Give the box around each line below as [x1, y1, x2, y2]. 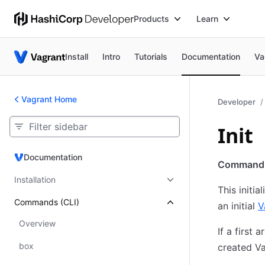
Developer [218, 97, 256, 106]
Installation [14, 174, 56, 185]
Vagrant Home [21, 94, 77, 104]
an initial [218, 200, 258, 212]
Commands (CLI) [14, 197, 79, 207]
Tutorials [134, 51, 168, 62]
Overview [19, 218, 56, 228]
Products [134, 13, 170, 24]
